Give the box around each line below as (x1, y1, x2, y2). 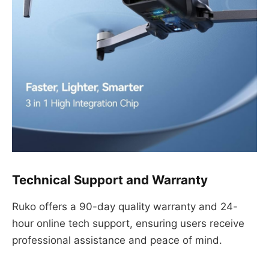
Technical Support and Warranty (12, 172, 208, 187)
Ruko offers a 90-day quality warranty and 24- (12, 200, 238, 213)
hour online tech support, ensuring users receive (12, 217, 244, 229)
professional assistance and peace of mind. (12, 234, 222, 246)
